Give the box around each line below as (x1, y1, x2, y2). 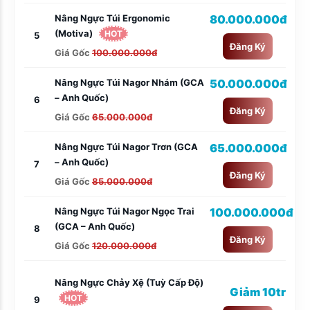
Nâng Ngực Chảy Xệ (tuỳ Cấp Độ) (55, 277, 203, 289)
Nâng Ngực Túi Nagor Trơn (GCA (55, 140, 198, 152)
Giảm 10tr (230, 284, 286, 299)
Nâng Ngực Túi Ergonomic (55, 12, 170, 24)
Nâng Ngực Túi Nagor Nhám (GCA (55, 76, 204, 88)
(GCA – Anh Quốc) (55, 220, 135, 232)
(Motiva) (55, 27, 95, 39)
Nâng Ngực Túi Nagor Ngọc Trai (55, 205, 194, 217)
